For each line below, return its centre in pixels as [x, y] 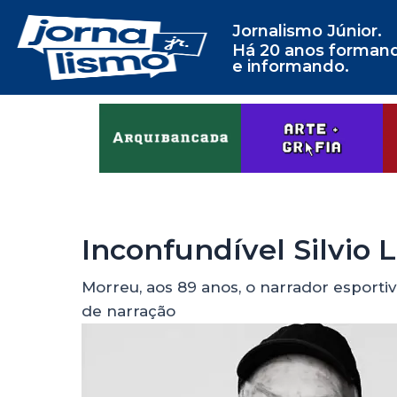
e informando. [290, 66]
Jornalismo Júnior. [307, 31]
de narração [128, 311]
